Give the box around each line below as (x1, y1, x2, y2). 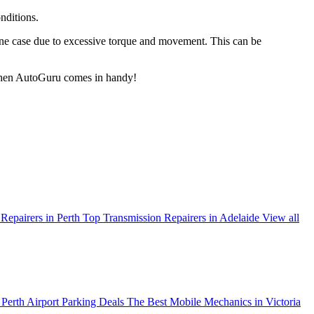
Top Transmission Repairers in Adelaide (83, 211, 259, 224)
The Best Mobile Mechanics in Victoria (127, 296, 301, 308)
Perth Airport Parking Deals (1, 296, 124, 308)
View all (262, 211, 299, 224)
